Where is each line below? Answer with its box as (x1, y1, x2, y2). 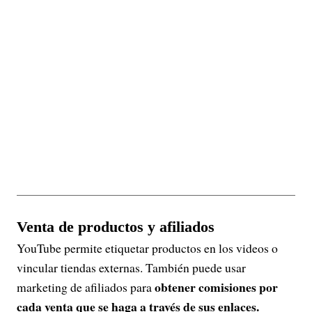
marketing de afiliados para (17, 279, 155, 295)
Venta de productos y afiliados (17, 218, 214, 235)
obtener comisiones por (155, 278, 278, 296)
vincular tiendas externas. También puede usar (17, 259, 246, 276)
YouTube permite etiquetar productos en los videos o (17, 240, 278, 256)
